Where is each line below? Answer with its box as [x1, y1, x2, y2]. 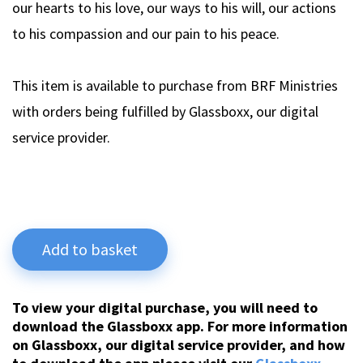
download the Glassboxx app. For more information [12, 317, 348, 336]
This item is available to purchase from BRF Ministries [12, 76, 338, 96]
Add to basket [42, 239, 138, 260]
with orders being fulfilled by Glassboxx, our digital [12, 102, 318, 122]
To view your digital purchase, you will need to [12, 298, 318, 318]
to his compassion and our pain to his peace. [12, 24, 280, 44]
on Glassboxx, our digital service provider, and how [12, 335, 345, 355]
